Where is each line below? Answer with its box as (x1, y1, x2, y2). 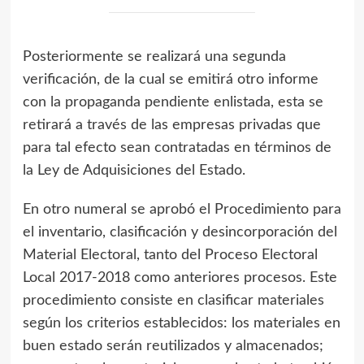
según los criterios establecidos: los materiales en (22, 315, 340, 331)
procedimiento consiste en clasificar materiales (22, 292, 324, 308)
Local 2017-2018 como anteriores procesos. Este (22, 270, 337, 285)
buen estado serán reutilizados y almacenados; (22, 338, 323, 353)
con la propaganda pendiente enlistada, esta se (22, 94, 323, 110)
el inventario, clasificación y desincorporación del (22, 224, 337, 240)
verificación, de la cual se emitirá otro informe (22, 71, 318, 87)
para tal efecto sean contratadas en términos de (22, 140, 331, 155)
